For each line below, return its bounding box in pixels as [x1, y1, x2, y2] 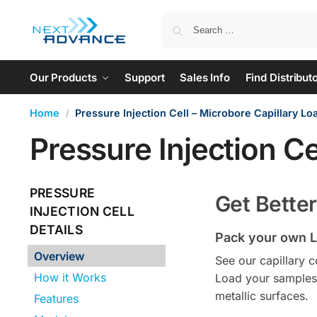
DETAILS [29, 222, 83, 237]
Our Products [29, 71, 97, 84]
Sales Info [180, 71, 230, 84]
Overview [34, 248, 85, 263]
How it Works [34, 270, 107, 284]
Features [34, 291, 79, 306]
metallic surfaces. [214, 289, 309, 303]
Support [125, 71, 165, 84]
